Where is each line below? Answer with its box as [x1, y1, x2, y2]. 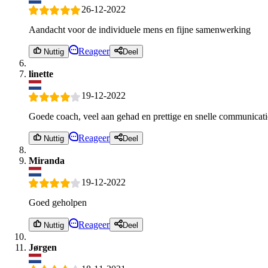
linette [29, 69, 53, 80]
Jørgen [29, 242, 57, 252]
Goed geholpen [29, 197, 87, 208]
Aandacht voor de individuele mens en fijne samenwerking [29, 25, 251, 35]
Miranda [29, 156, 65, 166]
